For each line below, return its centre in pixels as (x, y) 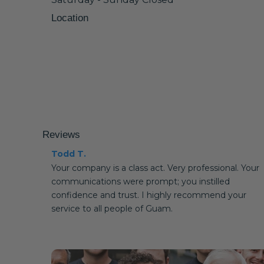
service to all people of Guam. (112, 209)
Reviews (61, 135)
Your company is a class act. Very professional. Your (155, 168)
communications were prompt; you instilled (141, 181)
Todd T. (69, 154)
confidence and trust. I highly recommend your (149, 195)
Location (70, 18)
